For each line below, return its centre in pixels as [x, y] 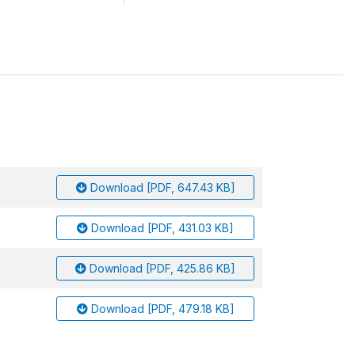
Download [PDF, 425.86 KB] [162, 268]
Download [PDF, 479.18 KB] [162, 309]
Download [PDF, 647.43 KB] [162, 187]
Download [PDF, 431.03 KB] [162, 228]
